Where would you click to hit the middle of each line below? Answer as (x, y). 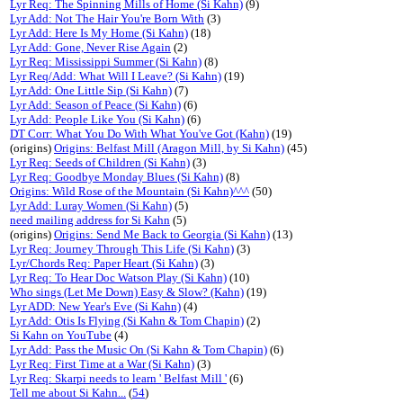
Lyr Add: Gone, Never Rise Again (90, 47)
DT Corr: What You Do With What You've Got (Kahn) (139, 134)
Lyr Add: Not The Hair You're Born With (107, 18)
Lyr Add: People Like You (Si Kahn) (97, 119)
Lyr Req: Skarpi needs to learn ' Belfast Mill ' (118, 378)
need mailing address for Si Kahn (90, 220)
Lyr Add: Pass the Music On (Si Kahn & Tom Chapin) (139, 349)
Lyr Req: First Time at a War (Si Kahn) (102, 364)
